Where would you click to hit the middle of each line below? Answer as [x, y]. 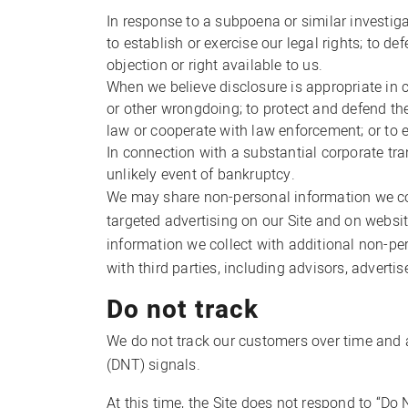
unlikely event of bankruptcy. [201, 175]
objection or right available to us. [214, 66]
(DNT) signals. [153, 365]
